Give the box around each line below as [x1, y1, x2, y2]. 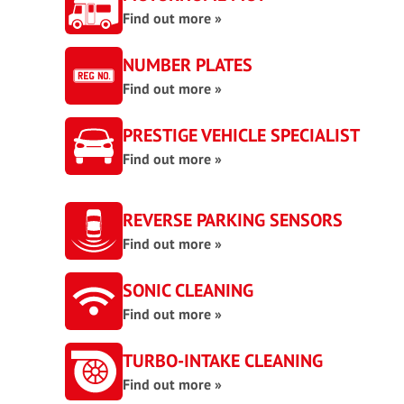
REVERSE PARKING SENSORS [123, 208, 343, 232]
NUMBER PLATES [123, 53, 252, 77]
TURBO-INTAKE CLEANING [123, 349, 323, 372]
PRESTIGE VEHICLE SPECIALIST [123, 124, 360, 147]
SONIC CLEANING [123, 279, 253, 302]
